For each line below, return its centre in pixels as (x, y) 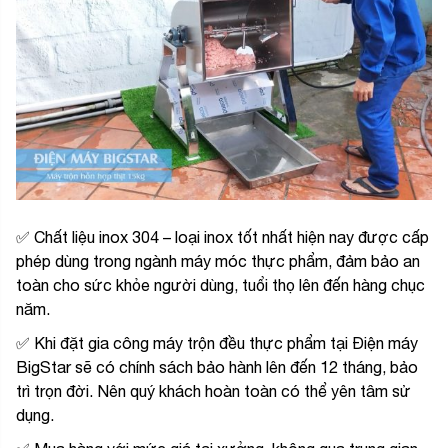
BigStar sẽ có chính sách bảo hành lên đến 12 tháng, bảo (217, 367)
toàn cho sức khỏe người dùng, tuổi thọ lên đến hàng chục (220, 285)
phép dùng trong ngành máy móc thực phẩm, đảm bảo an (218, 261)
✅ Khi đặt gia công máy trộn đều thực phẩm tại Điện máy (217, 343)
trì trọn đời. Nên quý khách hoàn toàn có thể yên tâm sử (213, 391)
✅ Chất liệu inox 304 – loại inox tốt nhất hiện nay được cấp (222, 237)
